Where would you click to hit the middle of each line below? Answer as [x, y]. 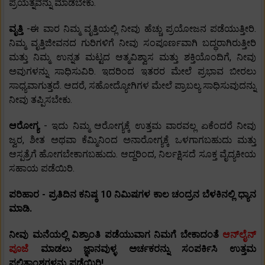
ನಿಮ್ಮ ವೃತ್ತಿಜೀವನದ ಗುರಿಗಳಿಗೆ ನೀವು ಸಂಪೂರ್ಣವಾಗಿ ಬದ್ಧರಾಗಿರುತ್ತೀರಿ [132, 43]
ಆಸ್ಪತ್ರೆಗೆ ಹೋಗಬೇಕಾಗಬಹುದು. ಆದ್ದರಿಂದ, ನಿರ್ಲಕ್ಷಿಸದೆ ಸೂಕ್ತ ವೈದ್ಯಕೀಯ [132, 154]
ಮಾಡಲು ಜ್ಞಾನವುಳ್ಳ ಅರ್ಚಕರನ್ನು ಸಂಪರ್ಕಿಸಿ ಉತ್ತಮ [148, 249]
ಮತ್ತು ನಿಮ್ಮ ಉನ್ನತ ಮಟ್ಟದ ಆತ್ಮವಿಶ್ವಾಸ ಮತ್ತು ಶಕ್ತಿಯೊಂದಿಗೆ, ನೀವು [132, 57]
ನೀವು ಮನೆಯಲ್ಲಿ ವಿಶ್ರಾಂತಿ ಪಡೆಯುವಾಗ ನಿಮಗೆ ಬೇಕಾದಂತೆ [116, 235]
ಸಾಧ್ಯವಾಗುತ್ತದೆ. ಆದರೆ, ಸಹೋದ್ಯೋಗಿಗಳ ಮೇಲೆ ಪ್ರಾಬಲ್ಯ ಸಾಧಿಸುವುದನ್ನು [132, 86]
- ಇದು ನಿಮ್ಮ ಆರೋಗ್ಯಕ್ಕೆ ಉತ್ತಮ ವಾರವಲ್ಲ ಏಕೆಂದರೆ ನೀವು [150, 126]
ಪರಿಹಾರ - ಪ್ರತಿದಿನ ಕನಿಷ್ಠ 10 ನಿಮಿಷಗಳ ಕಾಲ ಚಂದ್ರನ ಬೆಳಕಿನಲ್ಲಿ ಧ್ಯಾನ [132, 195]
